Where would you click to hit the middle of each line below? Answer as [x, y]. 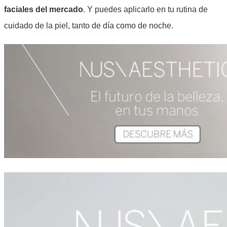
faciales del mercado [44, 10]
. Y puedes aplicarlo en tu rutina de [145, 10]
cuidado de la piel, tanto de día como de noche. [89, 26]
